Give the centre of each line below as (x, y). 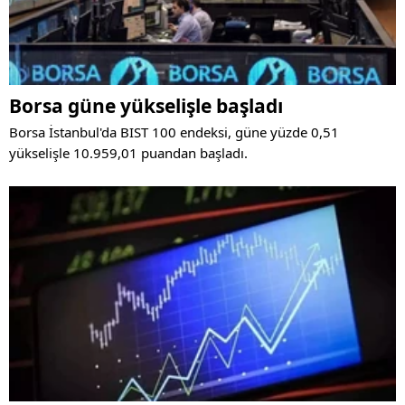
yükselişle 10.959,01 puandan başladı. (128, 153)
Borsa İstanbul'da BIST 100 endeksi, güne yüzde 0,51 (174, 132)
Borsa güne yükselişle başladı (146, 106)
